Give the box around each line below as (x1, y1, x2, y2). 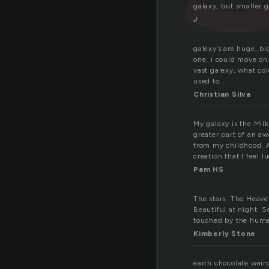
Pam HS (193, 165, 224, 174)
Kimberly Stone (193, 229, 256, 238)
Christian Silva (193, 90, 251, 99)
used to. (193, 77, 222, 86)
